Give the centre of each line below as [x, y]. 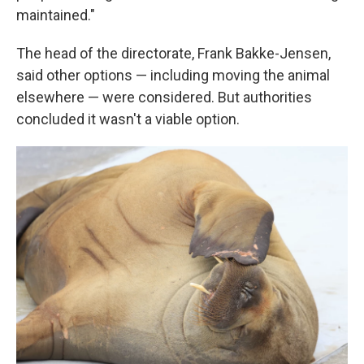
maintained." [56, 15]
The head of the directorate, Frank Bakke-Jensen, [173, 53]
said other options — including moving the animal [173, 75]
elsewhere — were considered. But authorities [164, 97]
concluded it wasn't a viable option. [128, 119]
